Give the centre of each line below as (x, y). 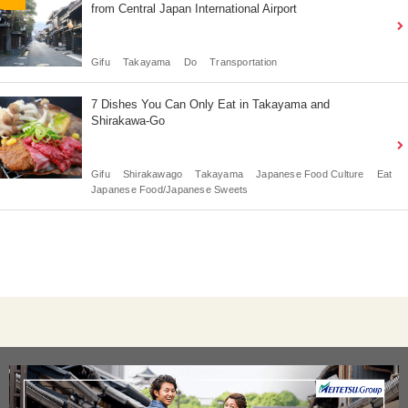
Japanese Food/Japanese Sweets (170, 189)
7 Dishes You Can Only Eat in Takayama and (210, 104)
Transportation (244, 61)
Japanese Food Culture (310, 173)
